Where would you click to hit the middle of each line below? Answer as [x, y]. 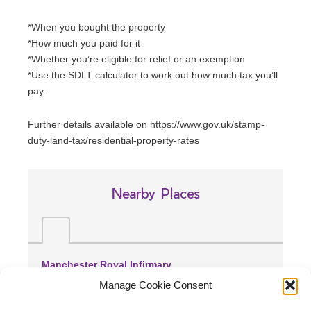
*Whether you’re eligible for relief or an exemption [136, 59]
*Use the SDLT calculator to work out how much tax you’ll [153, 75]
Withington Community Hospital [118, 300]
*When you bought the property [96, 27]
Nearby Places [155, 193]
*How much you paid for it [84, 43]
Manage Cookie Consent [155, 285]
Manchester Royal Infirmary [107, 265]
